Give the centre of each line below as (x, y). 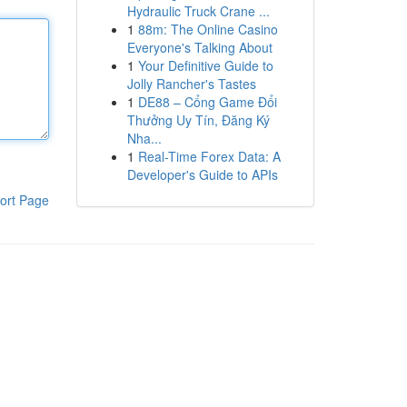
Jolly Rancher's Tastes (191, 84)
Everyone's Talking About (199, 47)
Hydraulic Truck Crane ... (198, 11)
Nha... (144, 138)
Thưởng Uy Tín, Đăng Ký (198, 120)
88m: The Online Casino (208, 29)
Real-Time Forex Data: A (209, 156)
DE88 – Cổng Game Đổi (207, 102)
